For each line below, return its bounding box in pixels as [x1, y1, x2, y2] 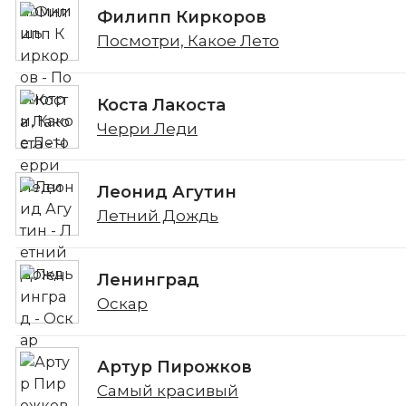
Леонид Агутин [97, 182, 237, 203]
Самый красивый [97, 382, 238, 401]
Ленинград [97, 269, 199, 290]
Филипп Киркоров [97, 6, 266, 27]
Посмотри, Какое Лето [97, 31, 279, 50]
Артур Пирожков [97, 357, 252, 378]
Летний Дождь [97, 207, 218, 226]
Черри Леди [97, 119, 198, 138]
